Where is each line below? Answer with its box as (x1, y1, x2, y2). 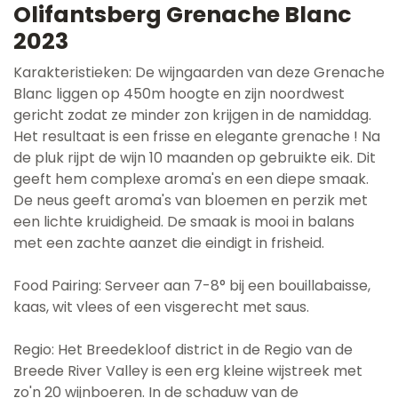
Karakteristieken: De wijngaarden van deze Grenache (13, 61, 385, 83)
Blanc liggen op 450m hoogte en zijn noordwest (13, 83, 345, 104)
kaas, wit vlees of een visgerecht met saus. (13, 296, 309, 317)
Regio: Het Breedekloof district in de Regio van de (13, 338, 353, 360)
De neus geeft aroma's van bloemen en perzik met (13, 189, 368, 211)
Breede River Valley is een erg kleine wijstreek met (13, 360, 362, 381)
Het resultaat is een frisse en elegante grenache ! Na (13, 125, 380, 147)
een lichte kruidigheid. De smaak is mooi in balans (13, 211, 354, 232)
